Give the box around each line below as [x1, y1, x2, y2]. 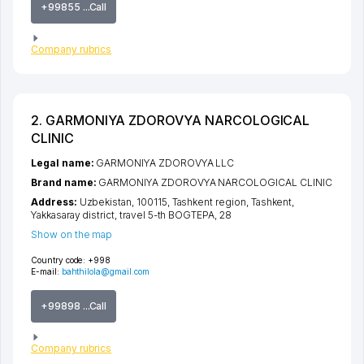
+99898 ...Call [41, 300, 107, 313]
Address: [31, 196, 80, 209]
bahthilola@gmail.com [61, 266, 149, 277]
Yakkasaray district [31, 209, 115, 222]
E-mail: [31, 266, 62, 277]
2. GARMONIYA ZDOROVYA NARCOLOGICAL [31, 112, 310, 129]
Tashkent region [171, 196, 246, 209]
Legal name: [31, 157, 97, 170]
